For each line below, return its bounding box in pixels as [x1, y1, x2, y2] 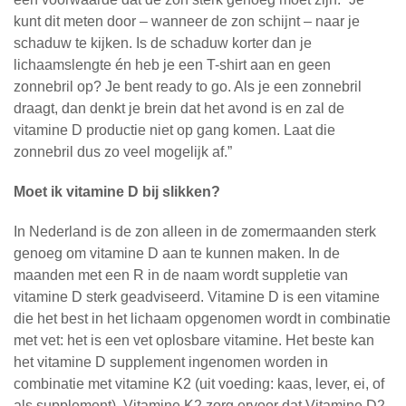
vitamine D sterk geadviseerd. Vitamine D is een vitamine [14, 289, 380, 304]
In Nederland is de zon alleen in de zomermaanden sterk [14, 224, 376, 239]
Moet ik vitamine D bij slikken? [14, 184, 220, 199]
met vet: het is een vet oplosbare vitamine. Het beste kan [14, 333, 374, 348]
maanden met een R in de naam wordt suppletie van [14, 267, 348, 283]
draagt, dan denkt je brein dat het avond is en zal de [14, 101, 344, 116]
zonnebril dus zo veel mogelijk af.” [14, 144, 232, 159]
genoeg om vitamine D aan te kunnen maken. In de [14, 246, 340, 261]
